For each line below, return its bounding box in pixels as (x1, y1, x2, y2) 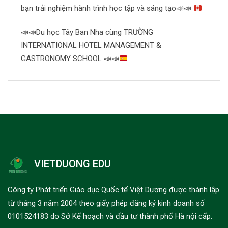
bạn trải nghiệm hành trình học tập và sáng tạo (21, 4, 176, 13)
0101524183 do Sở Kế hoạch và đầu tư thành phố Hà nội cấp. (8, 212, 212, 221)
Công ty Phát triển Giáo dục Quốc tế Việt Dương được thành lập (8, 185, 219, 194)
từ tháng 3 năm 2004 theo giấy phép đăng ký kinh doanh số (8, 198, 205, 208)
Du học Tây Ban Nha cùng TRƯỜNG (36, 27, 153, 37)
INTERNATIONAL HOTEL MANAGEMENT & (21, 41, 161, 50)
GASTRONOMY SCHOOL (21, 54, 104, 63)
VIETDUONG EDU (34, 158, 111, 170)
